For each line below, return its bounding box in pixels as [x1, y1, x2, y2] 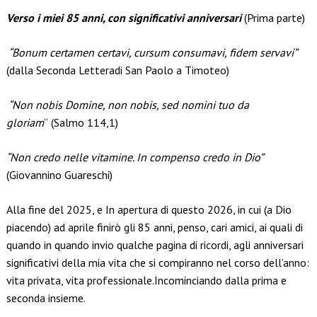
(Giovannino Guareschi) [6, 168, 113, 183]
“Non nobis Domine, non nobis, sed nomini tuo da [6, 98, 249, 113]
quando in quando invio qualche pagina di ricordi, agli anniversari [6, 238, 304, 253]
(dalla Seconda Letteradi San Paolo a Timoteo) [6, 63, 229, 78]
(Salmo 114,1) [50, 115, 118, 130]
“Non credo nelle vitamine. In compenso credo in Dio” [6, 150, 263, 165]
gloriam [6, 115, 44, 130]
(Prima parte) [241, 11, 305, 25]
